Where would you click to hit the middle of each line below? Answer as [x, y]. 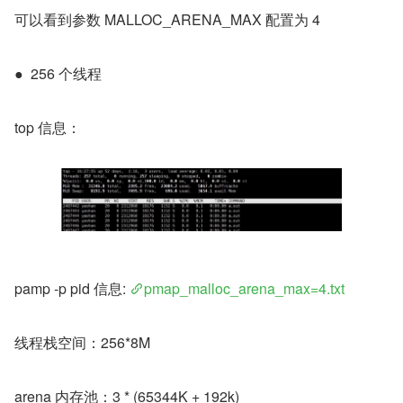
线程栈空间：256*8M [82, 343]
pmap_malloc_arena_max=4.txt [244, 289]
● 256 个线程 [58, 74]
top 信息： [48, 128]
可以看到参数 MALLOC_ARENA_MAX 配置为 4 [167, 20]
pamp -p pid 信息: [72, 289]
